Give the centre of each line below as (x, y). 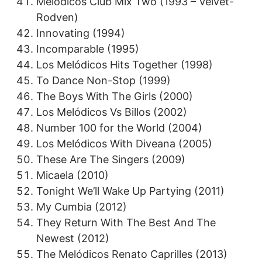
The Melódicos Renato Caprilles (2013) (132, 254)
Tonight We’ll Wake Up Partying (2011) (131, 191)
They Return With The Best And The (126, 223)
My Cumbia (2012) (82, 207)
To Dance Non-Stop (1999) (104, 81)
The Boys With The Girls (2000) (115, 96)
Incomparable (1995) (88, 49)
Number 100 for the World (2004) (120, 128)
